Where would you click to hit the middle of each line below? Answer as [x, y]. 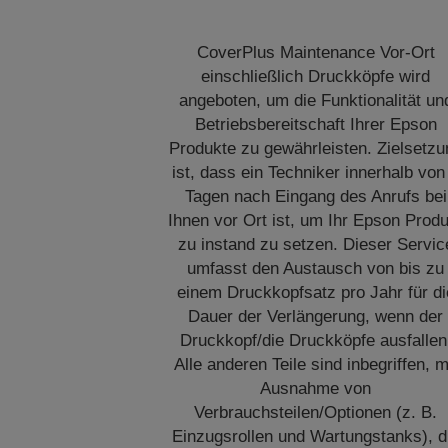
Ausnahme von [316, 388]
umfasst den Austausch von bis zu [316, 268]
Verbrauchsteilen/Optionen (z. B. [316, 412]
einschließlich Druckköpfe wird [316, 76]
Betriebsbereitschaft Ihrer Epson [315, 124]
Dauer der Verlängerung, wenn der [316, 316]
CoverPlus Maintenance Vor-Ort [315, 52]
